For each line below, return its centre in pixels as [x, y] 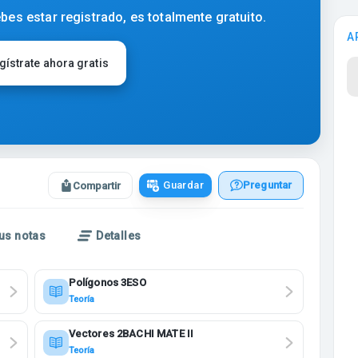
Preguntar [267, 185]
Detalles [119, 236]
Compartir [97, 185]
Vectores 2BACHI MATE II [131, 334]
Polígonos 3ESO [107, 282]
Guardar [183, 185]
